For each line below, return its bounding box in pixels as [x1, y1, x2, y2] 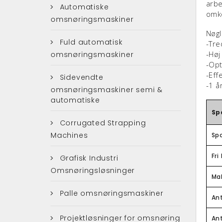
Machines [51, 130, 88, 140]
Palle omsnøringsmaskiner [57, 188, 164, 198]
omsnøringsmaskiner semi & [51, 84, 163, 95]
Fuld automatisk [57, 37, 123, 47]
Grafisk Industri [57, 153, 118, 163]
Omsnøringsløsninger [51, 165, 135, 175]
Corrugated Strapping [57, 117, 146, 128]
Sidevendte [57, 72, 104, 82]
